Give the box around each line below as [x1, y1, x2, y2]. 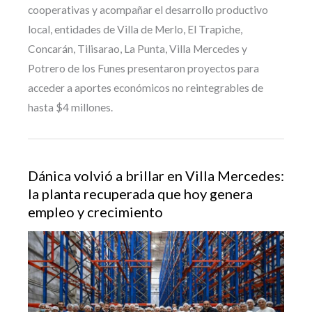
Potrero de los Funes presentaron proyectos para [28, 62, 259, 75]
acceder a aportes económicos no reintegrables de [28, 81, 263, 95]
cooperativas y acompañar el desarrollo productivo [28, 3, 268, 17]
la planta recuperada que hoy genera [28, 185, 253, 202]
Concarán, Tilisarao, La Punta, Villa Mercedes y [28, 42, 247, 56]
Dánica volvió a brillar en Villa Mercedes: [28, 166, 284, 184]
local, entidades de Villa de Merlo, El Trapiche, [28, 23, 242, 36]
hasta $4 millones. [28, 101, 113, 114]
